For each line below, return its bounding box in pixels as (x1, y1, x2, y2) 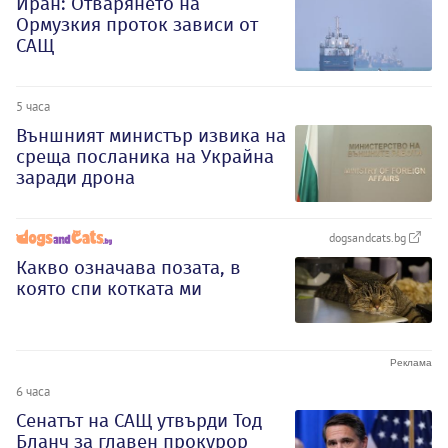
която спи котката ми (16, 276, 202, 300)
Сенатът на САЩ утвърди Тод (16, 408, 262, 432)
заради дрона (16, 166, 135, 190)
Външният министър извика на (16, 124, 286, 148)
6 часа (16, 382, 50, 399)
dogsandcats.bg (329, 229, 409, 245)
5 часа (16, 98, 50, 115)
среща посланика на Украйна (16, 145, 274, 169)
